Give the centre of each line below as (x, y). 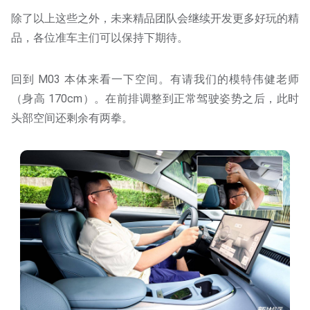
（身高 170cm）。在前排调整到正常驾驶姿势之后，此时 (155, 98)
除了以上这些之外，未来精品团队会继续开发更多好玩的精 (155, 18)
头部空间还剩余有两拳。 (72, 118)
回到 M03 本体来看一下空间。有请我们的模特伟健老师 (155, 79)
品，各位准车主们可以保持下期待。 (100, 37)
